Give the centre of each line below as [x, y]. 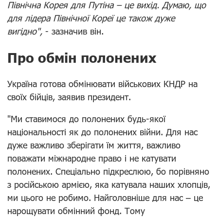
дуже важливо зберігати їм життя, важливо [94, 145]
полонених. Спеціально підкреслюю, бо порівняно [108, 171]
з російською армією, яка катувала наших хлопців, [109, 184]
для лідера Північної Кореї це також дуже [91, 18]
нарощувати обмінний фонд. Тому [76, 210]
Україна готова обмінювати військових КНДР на [102, 83]
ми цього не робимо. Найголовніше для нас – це [105, 197]
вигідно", [26, 31]
